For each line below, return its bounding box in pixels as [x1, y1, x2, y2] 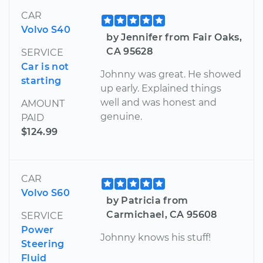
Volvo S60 [21, 187, 70, 199]
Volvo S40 [21, 24, 70, 36]
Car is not [21, 61, 69, 73]
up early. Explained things [100, 83, 222, 95]
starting [21, 75, 62, 87]
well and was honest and [100, 97, 217, 109]
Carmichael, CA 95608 [106, 209, 217, 221]
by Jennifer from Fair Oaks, [106, 32, 242, 43]
